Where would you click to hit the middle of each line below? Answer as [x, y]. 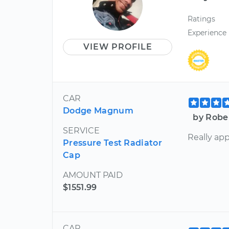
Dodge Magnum [98, 111]
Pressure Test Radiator [113, 143]
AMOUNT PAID [93, 175]
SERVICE [81, 131]
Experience [207, 32]
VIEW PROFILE [118, 47]
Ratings [202, 19]
